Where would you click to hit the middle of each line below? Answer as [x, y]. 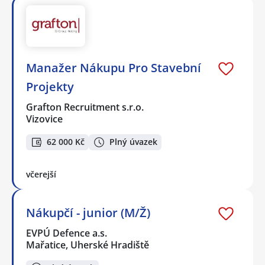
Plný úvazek [133, 142]
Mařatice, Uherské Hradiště [88, 245]
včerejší [41, 174]
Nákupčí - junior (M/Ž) [88, 212]
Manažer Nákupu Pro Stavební [114, 68]
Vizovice [44, 119]
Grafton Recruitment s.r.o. [85, 107]
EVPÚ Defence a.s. [67, 233]
